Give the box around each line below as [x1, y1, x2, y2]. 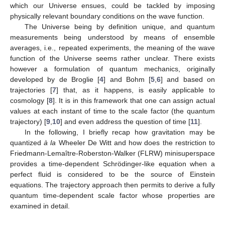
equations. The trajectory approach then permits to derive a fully [10, 181, 215, 189]
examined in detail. [10, 202, 70, 210]
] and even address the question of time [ [60, 118, 190, 126]
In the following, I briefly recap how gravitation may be [24, 128, 215, 136]
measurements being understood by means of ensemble [10, 33, 215, 41]
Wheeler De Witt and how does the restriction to [56, 139, 215, 147]
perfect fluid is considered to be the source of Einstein [10, 170, 215, 178]
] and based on [161, 75, 215, 83]
